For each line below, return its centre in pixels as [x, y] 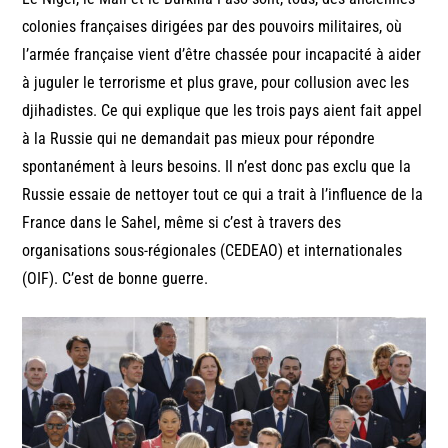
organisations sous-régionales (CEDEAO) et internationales [212, 250]
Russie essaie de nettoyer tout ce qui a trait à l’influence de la [223, 194]
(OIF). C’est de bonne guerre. [115, 278]
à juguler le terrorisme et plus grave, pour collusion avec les [216, 82]
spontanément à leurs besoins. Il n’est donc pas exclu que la [217, 166]
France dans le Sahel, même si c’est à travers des [182, 222]
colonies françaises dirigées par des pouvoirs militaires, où [212, 26]
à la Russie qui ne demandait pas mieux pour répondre [199, 138]
